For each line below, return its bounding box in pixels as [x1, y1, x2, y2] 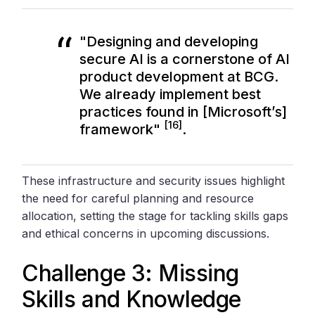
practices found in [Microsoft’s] [79, 103, 288, 120]
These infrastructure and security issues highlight [22, 173, 285, 188]
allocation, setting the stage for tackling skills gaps [22, 208, 289, 223]
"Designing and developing [79, 32, 259, 50]
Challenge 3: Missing [22, 259, 239, 287]
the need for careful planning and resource [22, 191, 255, 205]
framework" [79, 120, 165, 138]
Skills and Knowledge [22, 285, 241, 313]
